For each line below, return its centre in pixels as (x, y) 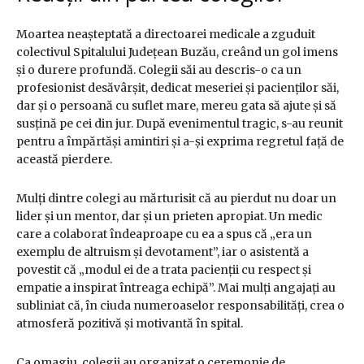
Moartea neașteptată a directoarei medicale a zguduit (166, 35)
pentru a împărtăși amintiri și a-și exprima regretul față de (180, 142)
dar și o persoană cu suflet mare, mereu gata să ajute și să (176, 106)
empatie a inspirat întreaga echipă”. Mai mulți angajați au (176, 288)
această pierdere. (64, 160)
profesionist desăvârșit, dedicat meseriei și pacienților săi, (178, 88)
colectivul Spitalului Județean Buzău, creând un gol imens (177, 52)
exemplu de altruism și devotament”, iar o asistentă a (162, 252)
